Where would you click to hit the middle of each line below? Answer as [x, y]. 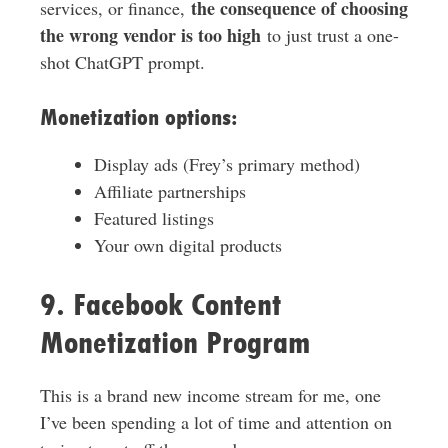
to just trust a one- [329, 35]
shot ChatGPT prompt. [122, 62]
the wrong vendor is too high [150, 35]
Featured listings [153, 218]
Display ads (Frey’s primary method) [226, 164]
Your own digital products [187, 245]
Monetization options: [138, 117]
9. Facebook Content [160, 305]
